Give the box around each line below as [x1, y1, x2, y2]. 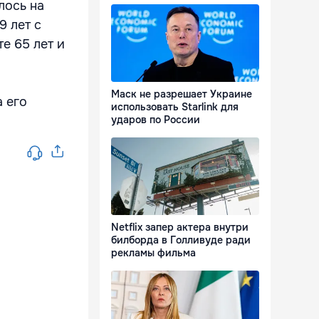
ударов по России [111, 113, 200, 127]
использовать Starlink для [111, 100, 239, 114]
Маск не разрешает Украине [111, 88, 252, 101]
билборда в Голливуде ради [111, 234, 251, 247]
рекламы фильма [111, 246, 196, 260]
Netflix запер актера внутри [111, 221, 249, 234]
